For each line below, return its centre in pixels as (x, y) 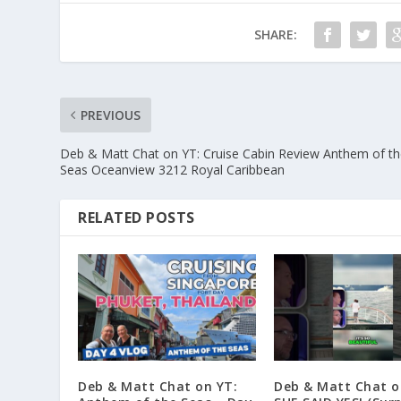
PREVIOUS (111, 115)
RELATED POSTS (137, 218)
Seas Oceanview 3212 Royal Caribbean (173, 170)
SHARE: (275, 35)
